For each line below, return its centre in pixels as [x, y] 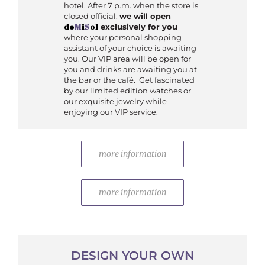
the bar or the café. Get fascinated [130, 80]
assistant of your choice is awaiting [130, 48]
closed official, [92, 16]
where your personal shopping [123, 38]
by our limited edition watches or [128, 91]
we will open [146, 16]
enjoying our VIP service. [111, 112]
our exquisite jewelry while [116, 101]
